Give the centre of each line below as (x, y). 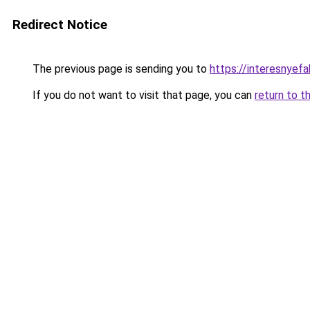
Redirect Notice (60, 25)
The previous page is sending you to (120, 69)
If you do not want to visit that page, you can (142, 95)
